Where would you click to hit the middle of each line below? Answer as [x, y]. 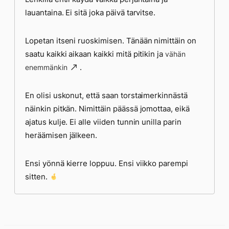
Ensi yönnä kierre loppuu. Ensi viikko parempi [107, 163]
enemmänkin [46, 67]
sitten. [37, 177]
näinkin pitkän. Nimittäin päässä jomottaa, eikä [107, 109]
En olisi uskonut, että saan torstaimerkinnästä [106, 95]
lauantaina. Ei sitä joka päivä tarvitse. [90, 13]
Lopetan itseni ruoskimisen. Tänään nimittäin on [111, 41]
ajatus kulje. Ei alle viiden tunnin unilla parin [103, 122]
